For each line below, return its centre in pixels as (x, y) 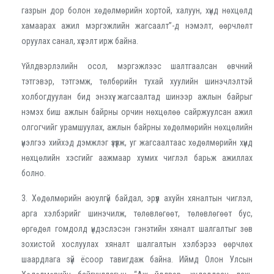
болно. (34, 173)
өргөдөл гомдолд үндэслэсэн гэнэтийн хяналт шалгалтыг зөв (137, 228)
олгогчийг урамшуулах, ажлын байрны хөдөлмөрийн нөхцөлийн (137, 127)
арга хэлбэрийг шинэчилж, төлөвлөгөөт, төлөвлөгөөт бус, (137, 213)
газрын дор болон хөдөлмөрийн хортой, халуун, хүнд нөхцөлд (137, 10)
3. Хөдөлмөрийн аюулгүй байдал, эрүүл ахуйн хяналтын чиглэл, (137, 198)
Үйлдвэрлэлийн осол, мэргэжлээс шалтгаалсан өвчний (137, 66)
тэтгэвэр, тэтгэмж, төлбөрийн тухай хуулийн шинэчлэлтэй (137, 81)
